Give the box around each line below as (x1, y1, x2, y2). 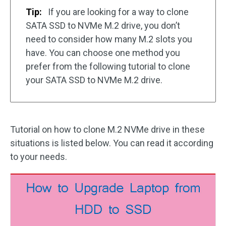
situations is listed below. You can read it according (10, 138, 213, 148)
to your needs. (10, 151, 67, 162)
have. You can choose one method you (26, 47, 180, 58)
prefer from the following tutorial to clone (26, 61, 190, 72)
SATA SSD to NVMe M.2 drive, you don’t (26, 20, 180, 31)
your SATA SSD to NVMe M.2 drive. (26, 75, 162, 85)
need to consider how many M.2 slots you (26, 34, 192, 44)
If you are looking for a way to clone (46, 7, 189, 17)
